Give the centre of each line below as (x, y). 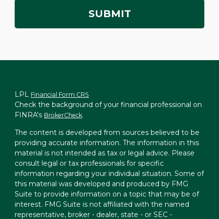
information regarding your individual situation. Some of (109, 174)
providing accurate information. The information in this (107, 143)
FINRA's (29, 115)
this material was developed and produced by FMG (101, 184)
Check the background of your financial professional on (108, 105)
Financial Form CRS (60, 95)
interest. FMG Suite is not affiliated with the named (102, 204)
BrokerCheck (63, 115)
